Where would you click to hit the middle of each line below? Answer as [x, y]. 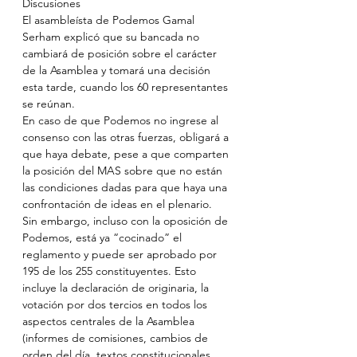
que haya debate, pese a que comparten [127, 154]
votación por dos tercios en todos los [116, 304]
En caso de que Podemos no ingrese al [122, 120]
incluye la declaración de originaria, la [117, 288]
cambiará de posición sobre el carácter [121, 53]
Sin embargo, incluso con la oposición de [127, 221]
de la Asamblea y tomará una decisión [118, 70]
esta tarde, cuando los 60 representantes [127, 87]
